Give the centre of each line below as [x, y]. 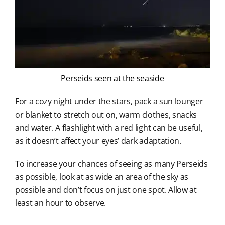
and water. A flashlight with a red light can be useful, [109, 128]
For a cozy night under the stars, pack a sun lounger [109, 102]
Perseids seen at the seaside [113, 79]
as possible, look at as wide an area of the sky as [101, 177]
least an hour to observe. [60, 203]
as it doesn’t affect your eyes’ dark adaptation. [98, 141]
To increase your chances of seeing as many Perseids [111, 164]
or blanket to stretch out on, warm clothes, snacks [106, 115]
